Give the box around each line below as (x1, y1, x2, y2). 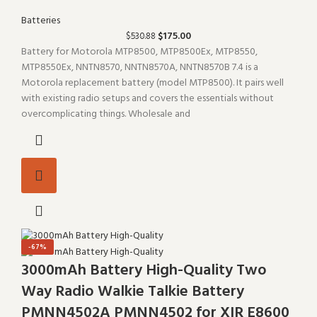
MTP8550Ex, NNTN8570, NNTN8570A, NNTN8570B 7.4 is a (21, 59, 258, 76)
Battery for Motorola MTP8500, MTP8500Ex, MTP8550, (21, 44, 258, 61)
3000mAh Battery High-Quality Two (21, 258, 267, 284)
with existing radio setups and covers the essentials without (21, 91, 274, 108)
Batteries (21, 13, 60, 30)
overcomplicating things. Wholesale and (21, 106, 190, 123)
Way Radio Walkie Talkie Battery (21, 279, 244, 305)
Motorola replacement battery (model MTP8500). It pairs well (21, 75, 284, 92)
